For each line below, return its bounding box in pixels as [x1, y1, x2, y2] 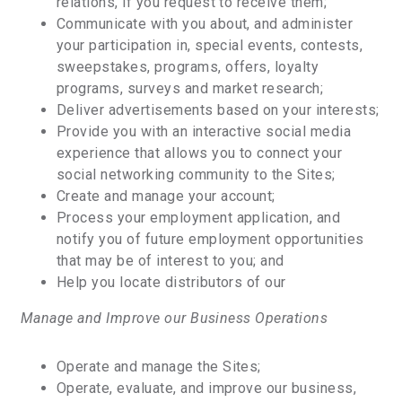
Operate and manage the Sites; [57, 358, 261, 375]
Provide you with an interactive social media [57, 123, 352, 140]
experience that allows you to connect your [57, 144, 343, 162]
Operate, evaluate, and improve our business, [57, 380, 357, 397]
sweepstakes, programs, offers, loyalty [57, 58, 319, 75]
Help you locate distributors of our [57, 274, 286, 291]
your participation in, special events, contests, [57, 37, 363, 54]
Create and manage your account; [57, 188, 275, 205]
